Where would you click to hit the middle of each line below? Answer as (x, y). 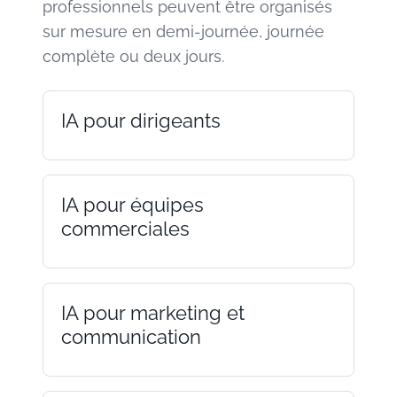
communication (131, 336)
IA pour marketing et (153, 312)
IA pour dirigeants (141, 120)
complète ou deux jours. (133, 56)
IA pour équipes (132, 204)
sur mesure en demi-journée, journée (183, 31)
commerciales (125, 228)
